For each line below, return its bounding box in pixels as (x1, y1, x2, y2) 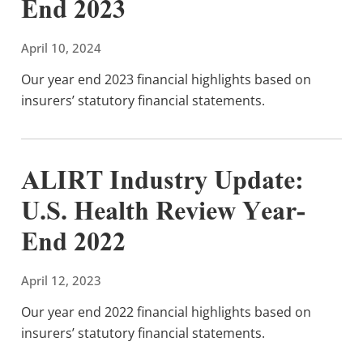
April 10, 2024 (21, 39, 101, 56)
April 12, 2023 (21, 271, 101, 288)
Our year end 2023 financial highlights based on (21, 70, 311, 88)
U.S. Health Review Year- (21, 194, 305, 233)
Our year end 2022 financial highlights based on (21, 302, 311, 321)
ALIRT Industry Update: (21, 163, 304, 203)
